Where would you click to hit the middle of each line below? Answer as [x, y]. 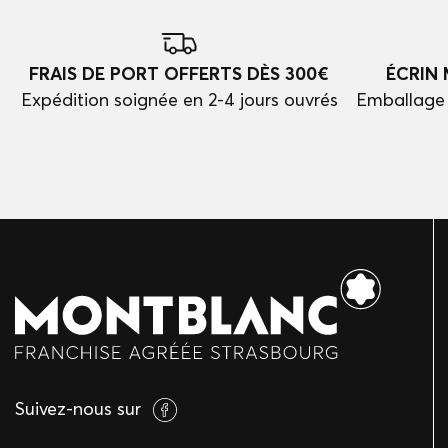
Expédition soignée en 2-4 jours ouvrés [179, 99]
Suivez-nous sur [78, 408]
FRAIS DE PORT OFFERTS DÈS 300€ [179, 73]
